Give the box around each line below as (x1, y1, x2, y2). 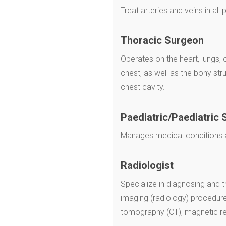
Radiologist (121, 159, 174, 172)
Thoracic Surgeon (121, 34, 204, 47)
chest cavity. (121, 82, 165, 92)
